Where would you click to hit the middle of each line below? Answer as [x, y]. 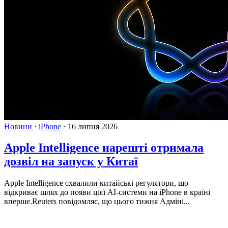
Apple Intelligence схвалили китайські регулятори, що [96, 183]
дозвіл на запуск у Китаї [71, 162]
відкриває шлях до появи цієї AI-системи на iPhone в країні [107, 192]
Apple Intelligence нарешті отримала [104, 148]
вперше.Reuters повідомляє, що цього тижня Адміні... [97, 202]
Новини [19, 126]
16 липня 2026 [93, 126]
